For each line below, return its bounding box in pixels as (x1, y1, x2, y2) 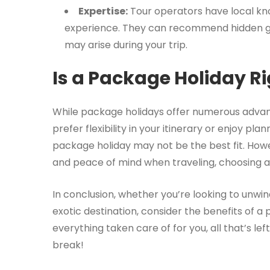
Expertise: (78, 4, 128, 18)
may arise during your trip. (64, 38, 187, 52)
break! (52, 238, 84, 252)
